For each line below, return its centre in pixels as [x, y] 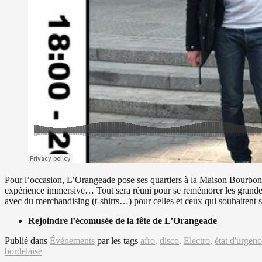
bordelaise [23, 251]
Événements [72, 240]
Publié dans [27, 240]
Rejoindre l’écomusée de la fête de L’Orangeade [123, 220]
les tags [126, 240]
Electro [197, 240]
